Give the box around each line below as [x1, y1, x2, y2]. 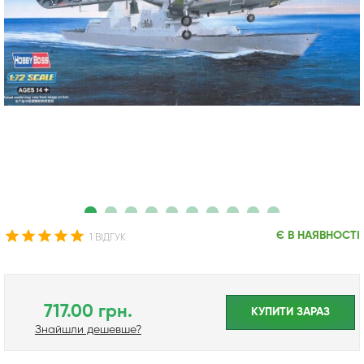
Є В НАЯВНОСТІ [275, 229, 360, 241]
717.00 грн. [43, 302, 132, 321]
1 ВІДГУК [89, 232, 126, 243]
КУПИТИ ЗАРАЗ [251, 305, 330, 318]
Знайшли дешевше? [34, 323, 141, 336]
